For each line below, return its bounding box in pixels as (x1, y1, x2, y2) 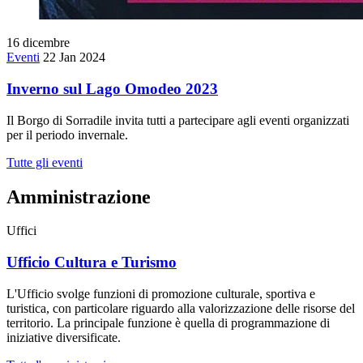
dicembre (23, 36, 70, 50)
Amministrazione (6, 186, 151, 207)
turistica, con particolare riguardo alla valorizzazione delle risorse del (6, 301, 355, 315)
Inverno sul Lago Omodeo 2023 (6, 79, 218, 97)
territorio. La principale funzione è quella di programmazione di (6, 315, 330, 330)
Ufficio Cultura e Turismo (6, 254, 177, 271)
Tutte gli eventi (6, 155, 83, 169)
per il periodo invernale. (6, 127, 128, 142)
